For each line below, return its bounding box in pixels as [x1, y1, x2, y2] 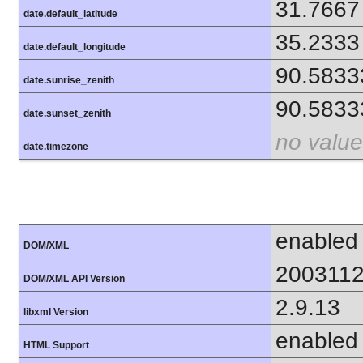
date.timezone [23, 140, 88, 152]
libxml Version [23, 305, 88, 318]
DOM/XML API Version [23, 272, 125, 284]
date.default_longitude [23, 41, 126, 53]
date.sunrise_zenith [23, 74, 114, 86]
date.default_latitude [23, 7, 117, 19]
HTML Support [23, 339, 89, 351]
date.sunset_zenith [23, 107, 111, 119]
